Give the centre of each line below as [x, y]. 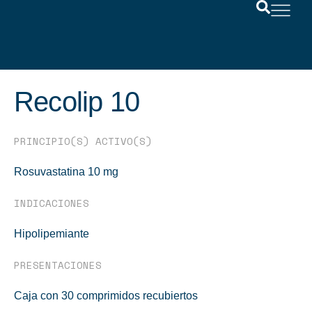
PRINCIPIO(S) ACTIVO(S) [83, 141]
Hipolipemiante [52, 234]
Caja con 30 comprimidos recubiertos [106, 296]
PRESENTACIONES [58, 265]
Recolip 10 [77, 102]
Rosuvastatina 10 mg [66, 172]
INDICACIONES [52, 203]
